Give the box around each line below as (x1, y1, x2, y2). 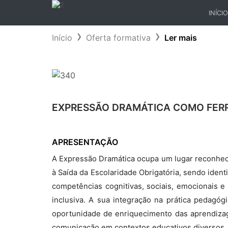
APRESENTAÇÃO (52, 137, 118, 147)
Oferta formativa (86, 33, 151, 43)
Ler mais (164, 33, 197, 43)
